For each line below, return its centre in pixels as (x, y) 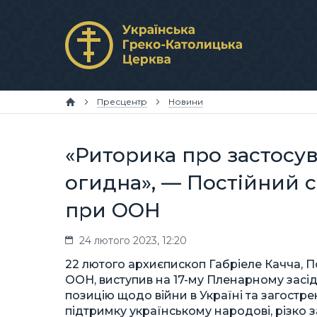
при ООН (113, 210)
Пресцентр (122, 102)
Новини (186, 102)
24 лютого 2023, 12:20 (133, 241)
